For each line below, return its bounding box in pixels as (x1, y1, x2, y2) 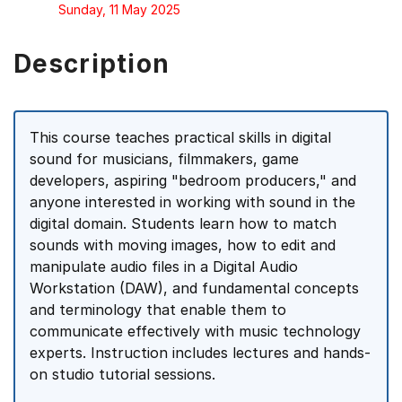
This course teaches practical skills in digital (30, 128, 331, 146)
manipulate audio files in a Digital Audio (30, 258, 298, 275)
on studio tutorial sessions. (30, 365, 215, 383)
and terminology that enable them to (30, 301, 286, 319)
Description (13, 48, 170, 79)
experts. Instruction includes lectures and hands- (30, 344, 371, 362)
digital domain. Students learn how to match (30, 214, 336, 232)
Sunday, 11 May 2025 (58, 2, 180, 17)
